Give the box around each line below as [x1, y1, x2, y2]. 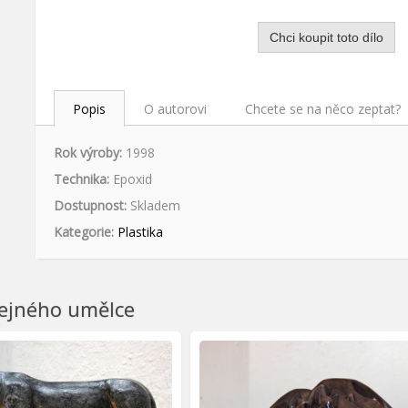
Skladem [129, 197, 180, 215]
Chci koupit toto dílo [270, 29, 384, 45]
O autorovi [143, 99, 207, 117]
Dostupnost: [53, 197, 127, 215]
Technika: [53, 170, 109, 189]
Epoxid [112, 170, 152, 189]
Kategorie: [53, 223, 114, 241]
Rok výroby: [53, 144, 122, 162]
